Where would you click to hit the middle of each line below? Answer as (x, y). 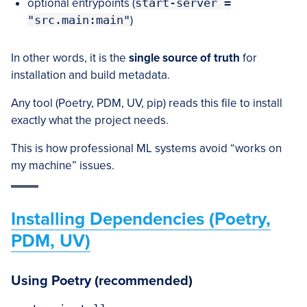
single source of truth (184, 58)
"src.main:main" (79, 20)
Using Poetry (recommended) (102, 281)
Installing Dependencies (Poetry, (141, 219)
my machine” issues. (63, 165)
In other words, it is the (70, 58)
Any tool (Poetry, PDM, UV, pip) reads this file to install (147, 103)
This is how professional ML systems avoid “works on (146, 148)
